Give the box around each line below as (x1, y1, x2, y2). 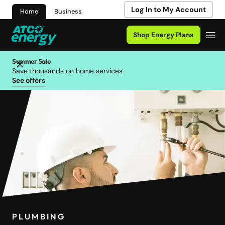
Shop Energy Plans (133, 31, 194, 40)
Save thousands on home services (12, 66, 123, 75)
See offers (12, 75, 45, 85)
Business (54, 7, 82, 16)
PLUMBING (12, 211, 65, 221)
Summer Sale (12, 56, 51, 66)
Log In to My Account (131, 5, 206, 14)
